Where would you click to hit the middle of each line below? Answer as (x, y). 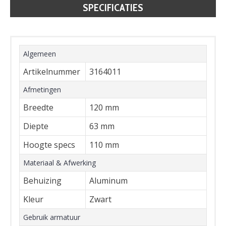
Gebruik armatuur (52, 217)
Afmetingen (42, 90)
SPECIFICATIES (113, 8)
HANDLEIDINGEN (113, 26)
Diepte (36, 126)
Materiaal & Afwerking (60, 163)
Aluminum (108, 181)
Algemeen (40, 54)
